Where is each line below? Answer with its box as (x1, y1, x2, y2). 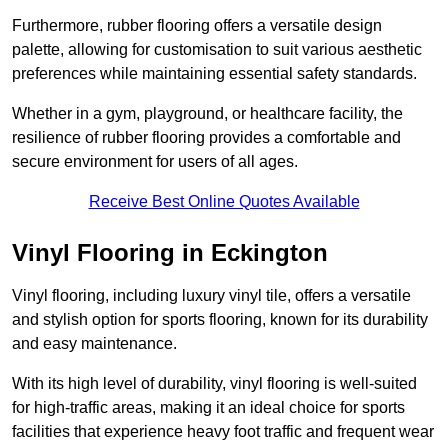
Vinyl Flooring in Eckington (12, 239, 328, 267)
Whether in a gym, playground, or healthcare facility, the (12, 105, 403, 123)
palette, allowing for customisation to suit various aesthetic (12, 41, 422, 59)
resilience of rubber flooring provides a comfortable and (12, 129, 401, 147)
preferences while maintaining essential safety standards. (12, 65, 417, 83)
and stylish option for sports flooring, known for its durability (12, 311, 428, 329)
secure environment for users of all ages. (12, 153, 298, 171)
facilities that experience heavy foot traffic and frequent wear (12, 423, 434, 441)
